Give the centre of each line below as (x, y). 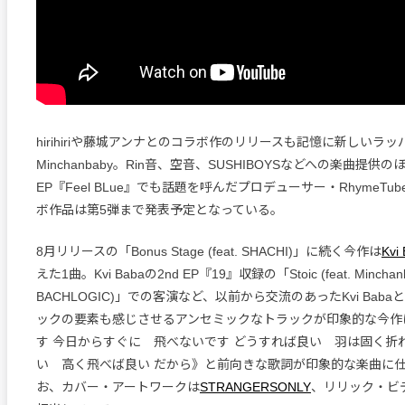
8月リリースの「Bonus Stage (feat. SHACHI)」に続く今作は (209, 252)
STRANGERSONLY (255, 387)
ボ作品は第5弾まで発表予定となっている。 (160, 210)
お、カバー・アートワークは (118, 387)
